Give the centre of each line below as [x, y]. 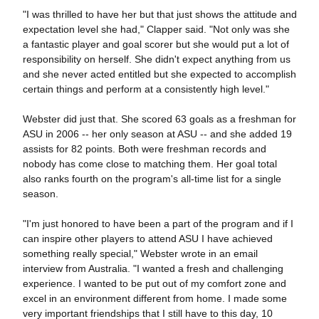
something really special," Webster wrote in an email [140, 253]
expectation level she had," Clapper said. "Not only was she [156, 29]
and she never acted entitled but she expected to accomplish [159, 74]
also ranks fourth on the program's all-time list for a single [152, 179]
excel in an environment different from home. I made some [155, 298]
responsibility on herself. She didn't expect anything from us [156, 59]
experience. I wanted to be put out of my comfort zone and [154, 283]
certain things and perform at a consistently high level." [146, 89]
